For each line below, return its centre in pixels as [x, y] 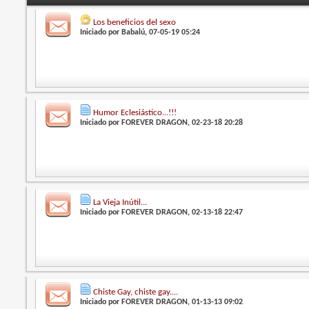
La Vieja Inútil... [120, 202]
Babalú [133, 33]
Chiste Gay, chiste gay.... [136, 292]
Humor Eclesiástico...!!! [135, 112]
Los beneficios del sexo [135, 23]
